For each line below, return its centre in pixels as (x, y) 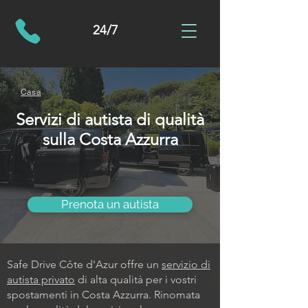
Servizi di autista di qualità (110, 119)
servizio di (186, 264)
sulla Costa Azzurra (110, 139)
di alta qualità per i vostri (136, 279)
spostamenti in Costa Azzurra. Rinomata (103, 295)
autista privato (41, 279)
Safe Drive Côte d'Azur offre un (84, 264)
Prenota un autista (110, 204)
